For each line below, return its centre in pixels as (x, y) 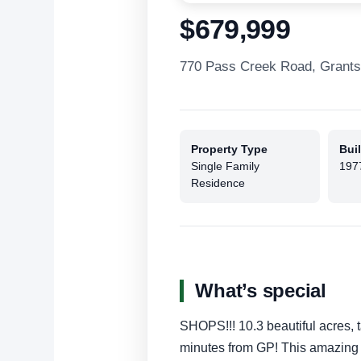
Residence (218, 183)
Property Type (230, 149)
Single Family (226, 166)
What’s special (261, 291)
